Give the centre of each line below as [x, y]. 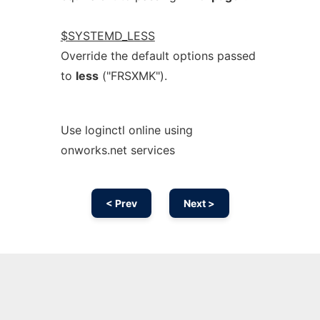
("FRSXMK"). [132, 76]
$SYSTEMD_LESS [107, 36]
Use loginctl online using [126, 130]
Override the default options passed [158, 56]
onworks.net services [117, 150]
